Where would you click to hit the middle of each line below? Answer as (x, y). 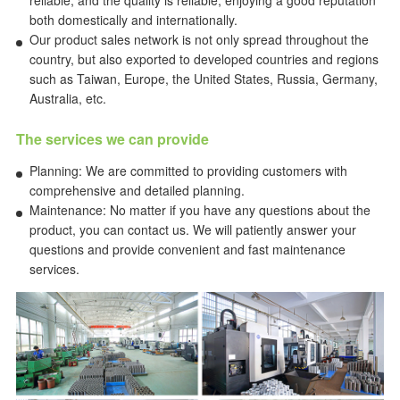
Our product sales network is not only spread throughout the (199, 39)
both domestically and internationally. (133, 20)
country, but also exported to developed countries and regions (204, 59)
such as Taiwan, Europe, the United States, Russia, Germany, (203, 79)
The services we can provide (112, 139)
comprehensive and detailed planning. (137, 190)
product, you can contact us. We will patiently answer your (192, 229)
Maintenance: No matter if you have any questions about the (200, 210)
